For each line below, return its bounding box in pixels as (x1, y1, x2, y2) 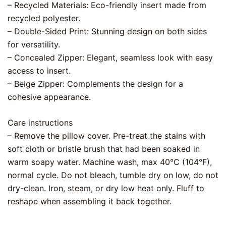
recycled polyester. (8, 13, 80, 23)
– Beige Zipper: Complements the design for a (8, 78, 183, 89)
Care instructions (8, 117, 73, 128)
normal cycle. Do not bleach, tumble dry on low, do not (8, 169, 218, 180)
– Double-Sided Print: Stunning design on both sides (8, 26, 207, 36)
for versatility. (8, 39, 60, 49)
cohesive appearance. (8, 91, 91, 102)
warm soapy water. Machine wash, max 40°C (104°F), (8, 156, 212, 167)
